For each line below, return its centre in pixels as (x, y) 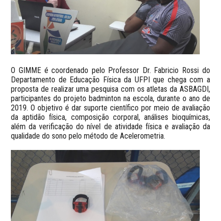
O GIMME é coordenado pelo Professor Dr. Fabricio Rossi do (110, 70)
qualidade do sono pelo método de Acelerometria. (88, 136)
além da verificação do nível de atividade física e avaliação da (110, 126)
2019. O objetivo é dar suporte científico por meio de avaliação (110, 108)
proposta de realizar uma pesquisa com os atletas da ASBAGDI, (110, 89)
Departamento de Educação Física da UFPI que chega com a (110, 79)
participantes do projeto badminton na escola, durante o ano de (110, 98)
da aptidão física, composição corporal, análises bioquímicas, (110, 117)
